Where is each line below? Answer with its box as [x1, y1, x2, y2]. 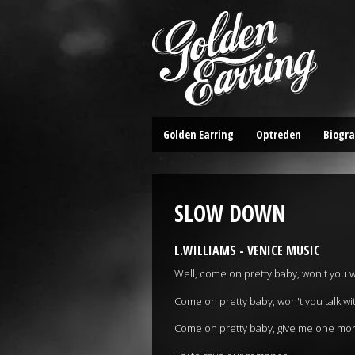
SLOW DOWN [174, 198, 286, 228]
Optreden [256, 127, 301, 142]
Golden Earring [163, 127, 234, 142]
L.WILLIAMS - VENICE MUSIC [174, 242, 320, 259]
